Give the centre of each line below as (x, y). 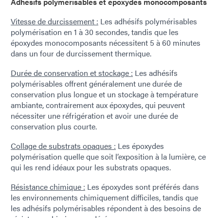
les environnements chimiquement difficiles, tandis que (104, 197)
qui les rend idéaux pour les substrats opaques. (91, 167)
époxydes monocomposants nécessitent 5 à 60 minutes (106, 43)
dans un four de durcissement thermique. (81, 53)
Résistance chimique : (48, 187)
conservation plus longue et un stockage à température (104, 94)
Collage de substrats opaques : (63, 146)
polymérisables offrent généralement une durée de (96, 83)
